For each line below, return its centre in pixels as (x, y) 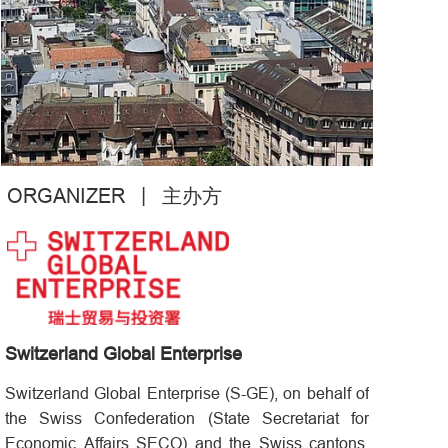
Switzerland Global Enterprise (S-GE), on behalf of (187, 393)
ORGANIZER (69, 196)
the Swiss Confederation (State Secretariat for (187, 418)
